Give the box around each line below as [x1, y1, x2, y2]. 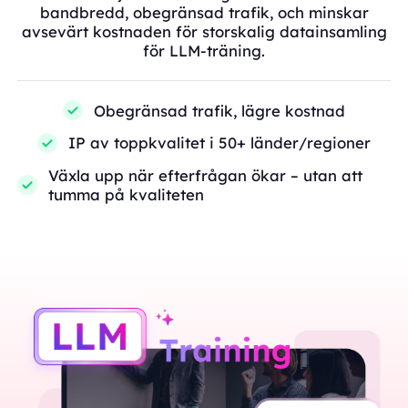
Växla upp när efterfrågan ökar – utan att [47, 165, 362, 185]
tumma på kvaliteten [47, 184, 204, 204]
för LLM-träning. [143, 41, 265, 61]
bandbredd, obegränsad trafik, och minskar [39, 3, 369, 23]
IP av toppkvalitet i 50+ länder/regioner [67, 133, 371, 153]
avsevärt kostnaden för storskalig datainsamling [21, 22, 387, 42]
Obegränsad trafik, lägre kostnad [93, 100, 345, 120]
